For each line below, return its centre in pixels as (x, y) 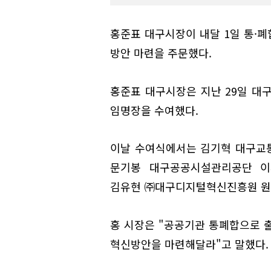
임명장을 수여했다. (154, 110)
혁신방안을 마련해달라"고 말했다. (189, 243)
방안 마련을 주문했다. (161, 53)
